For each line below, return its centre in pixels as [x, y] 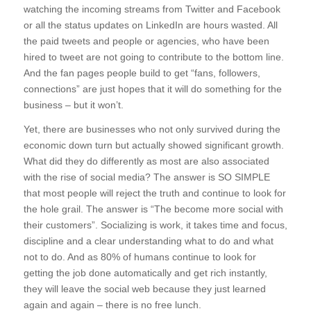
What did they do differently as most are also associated [146, 161]
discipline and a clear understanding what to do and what [148, 241]
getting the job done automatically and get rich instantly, [145, 273]
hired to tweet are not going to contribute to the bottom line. [153, 57]
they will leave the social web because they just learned [144, 289]
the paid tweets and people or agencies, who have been [146, 41]
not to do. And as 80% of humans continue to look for [140, 257]
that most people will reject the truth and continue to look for [154, 193]
